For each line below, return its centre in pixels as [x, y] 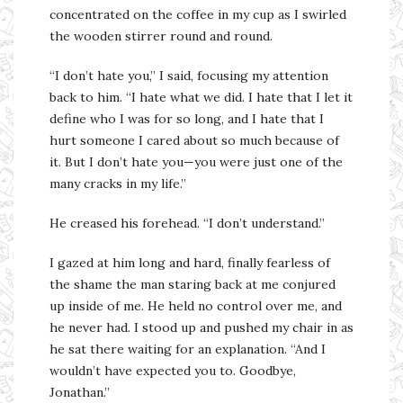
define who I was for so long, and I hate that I [187, 118]
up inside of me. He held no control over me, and [196, 305]
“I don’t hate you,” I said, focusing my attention [189, 75]
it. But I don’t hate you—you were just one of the [196, 161]
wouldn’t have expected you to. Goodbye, [173, 370]
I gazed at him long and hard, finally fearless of [190, 262]
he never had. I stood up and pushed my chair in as [201, 327]
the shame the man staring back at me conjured [193, 284]
